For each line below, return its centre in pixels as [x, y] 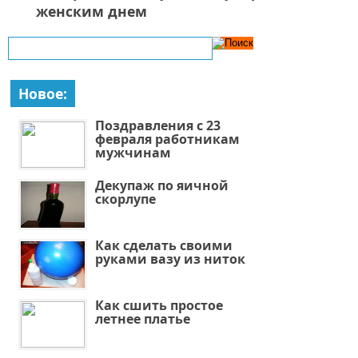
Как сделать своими [163, 245]
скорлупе [125, 199]
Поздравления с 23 [157, 125]
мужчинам [133, 152]
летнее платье [142, 318]
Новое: [42, 93]
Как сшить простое [159, 305]
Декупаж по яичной [161, 185]
